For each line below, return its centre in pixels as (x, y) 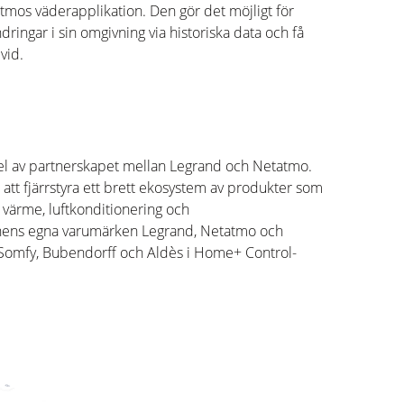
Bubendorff (79, 252)
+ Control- (265, 252)
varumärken (102, 231)
